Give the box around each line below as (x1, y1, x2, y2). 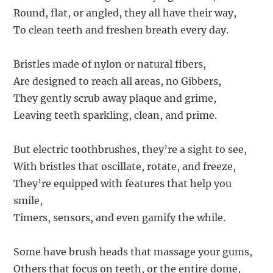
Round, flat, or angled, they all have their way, (13, 6, 237, 19)
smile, (13, 194, 43, 207)
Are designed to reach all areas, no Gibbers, (13, 74, 222, 87)
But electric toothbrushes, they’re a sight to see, (13, 143, 247, 155)
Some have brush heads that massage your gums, (13, 245, 253, 258)
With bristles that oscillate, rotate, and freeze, (13, 160, 236, 172)
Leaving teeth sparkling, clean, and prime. (13, 108, 218, 121)
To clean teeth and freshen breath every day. (13, 23, 229, 36)
